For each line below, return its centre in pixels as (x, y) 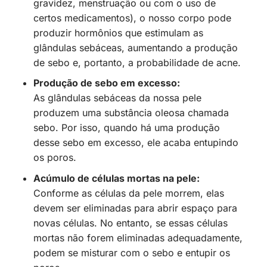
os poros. (55, 158)
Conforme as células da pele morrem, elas (128, 193)
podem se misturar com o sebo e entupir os (131, 252)
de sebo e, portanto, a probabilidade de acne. (137, 62)
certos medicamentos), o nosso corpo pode (132, 18)
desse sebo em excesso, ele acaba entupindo (136, 143)
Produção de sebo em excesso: (106, 83)
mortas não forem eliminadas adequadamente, (138, 237)
